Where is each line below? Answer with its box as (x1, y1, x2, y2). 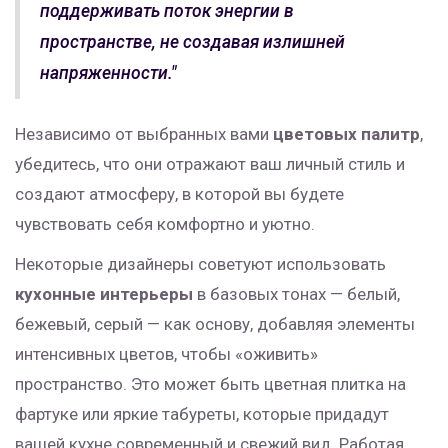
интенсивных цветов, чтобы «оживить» (15, 343, 318, 364)
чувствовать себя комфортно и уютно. (15, 213, 315, 234)
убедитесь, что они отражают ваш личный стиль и (15, 153, 405, 174)
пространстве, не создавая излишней (40, 31, 345, 52)
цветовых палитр (273, 123, 420, 144)
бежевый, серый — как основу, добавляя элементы (15, 313, 415, 334)
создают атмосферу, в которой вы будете (15, 183, 344, 204)
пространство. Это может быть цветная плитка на (15, 373, 406, 394)
